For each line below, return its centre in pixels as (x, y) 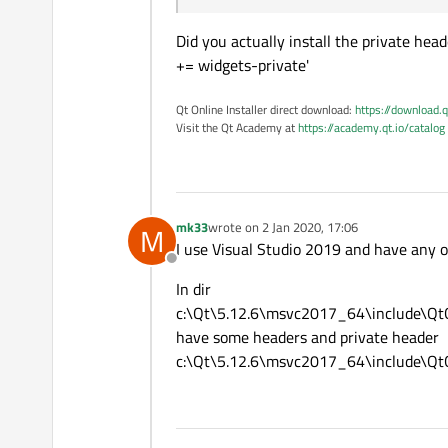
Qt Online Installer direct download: (265, 110)
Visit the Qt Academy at (237, 128)
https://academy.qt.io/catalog (371, 128)
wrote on (235, 227)
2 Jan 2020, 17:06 (310, 227)
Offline (193, 269)
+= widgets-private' (242, 65)
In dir (193, 289)
